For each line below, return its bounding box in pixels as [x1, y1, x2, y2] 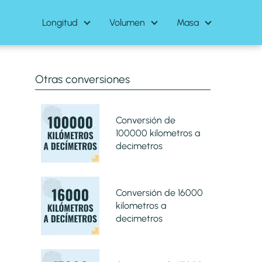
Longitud [42, 16, 78, 28]
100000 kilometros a [115, 127, 200, 139]
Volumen [109, 16, 145, 28]
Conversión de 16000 [115, 187, 203, 198]
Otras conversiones [35, 73, 130, 86]
